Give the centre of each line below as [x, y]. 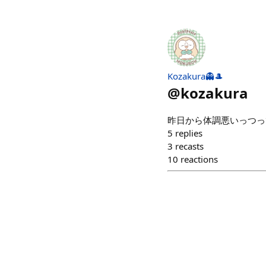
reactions [199, 159]
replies [189, 133]
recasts [189, 146]
